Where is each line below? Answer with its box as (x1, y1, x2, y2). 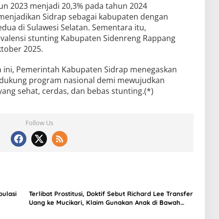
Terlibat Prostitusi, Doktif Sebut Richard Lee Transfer (28, 190, 193, 198)
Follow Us (25, 118, 53, 128)
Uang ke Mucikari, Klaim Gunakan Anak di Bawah (28, 198, 180, 207)
